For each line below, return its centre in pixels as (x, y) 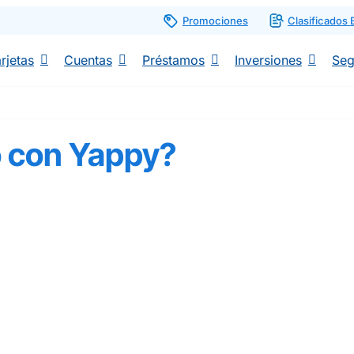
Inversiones (268, 60)
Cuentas (88, 60)
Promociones (215, 20)
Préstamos (173, 60)
